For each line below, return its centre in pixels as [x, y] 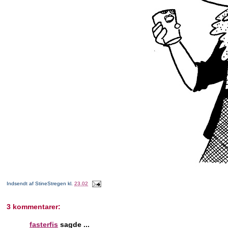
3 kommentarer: [34, 207]
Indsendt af [21, 184]
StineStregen [51, 184]
